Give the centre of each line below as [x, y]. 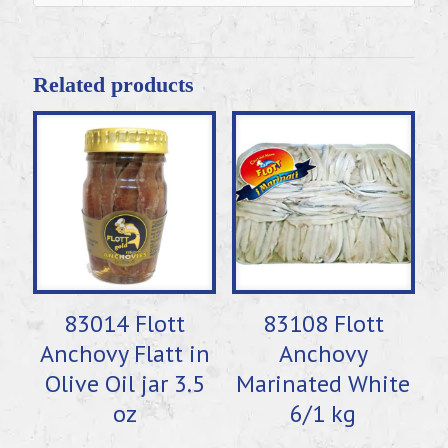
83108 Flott [323, 324]
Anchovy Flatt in [124, 354]
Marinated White [323, 384]
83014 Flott [125, 324]
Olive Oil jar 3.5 [124, 384]
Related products [113, 84]
